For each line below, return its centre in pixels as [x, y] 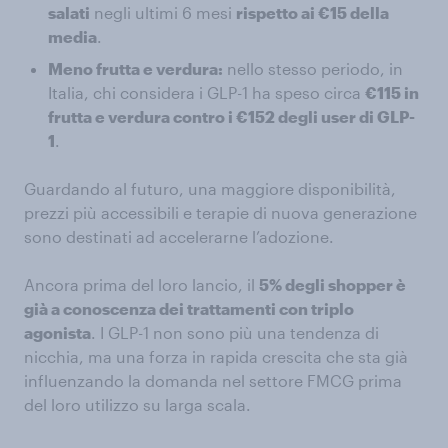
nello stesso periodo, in [313, 69]
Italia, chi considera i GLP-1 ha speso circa [206, 93]
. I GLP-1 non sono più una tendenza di [235, 333]
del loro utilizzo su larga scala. [137, 405]
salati [69, 13]
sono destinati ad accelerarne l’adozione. [179, 237]
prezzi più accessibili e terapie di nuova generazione [220, 213]
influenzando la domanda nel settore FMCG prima [213, 381]
